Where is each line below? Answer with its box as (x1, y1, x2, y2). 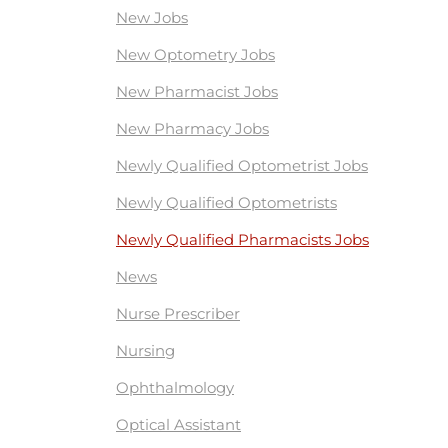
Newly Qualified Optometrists (116, 193, 337, 212)
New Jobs (116, 8, 188, 27)
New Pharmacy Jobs (116, 119, 269, 138)
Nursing (116, 341, 175, 360)
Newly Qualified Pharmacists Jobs (116, 230, 369, 249)
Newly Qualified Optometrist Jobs (116, 156, 368, 175)
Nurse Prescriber (116, 304, 240, 323)
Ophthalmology (116, 378, 234, 397)
